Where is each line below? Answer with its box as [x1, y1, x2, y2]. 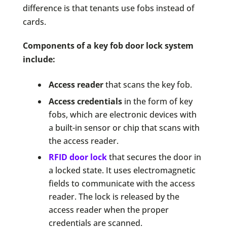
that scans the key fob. [103, 79, 192, 91]
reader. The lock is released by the [48, 191, 179, 203]
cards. [22, 16, 46, 28]
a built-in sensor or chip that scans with [48, 122, 200, 133]
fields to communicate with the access [48, 178, 195, 190]
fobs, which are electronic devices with [48, 108, 197, 120]
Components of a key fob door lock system [22, 40, 194, 52]
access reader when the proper [48, 204, 169, 216]
